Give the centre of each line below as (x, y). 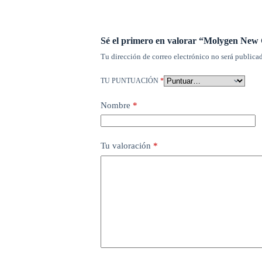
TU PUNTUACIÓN (130, 80)
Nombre (115, 105)
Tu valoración (127, 146)
